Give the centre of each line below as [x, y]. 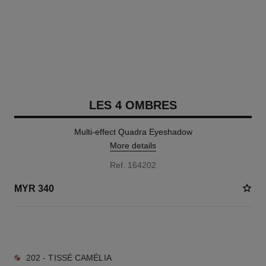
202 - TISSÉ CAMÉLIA [69, 258]
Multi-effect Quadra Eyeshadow [133, 132]
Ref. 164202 [133, 165]
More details [133, 145]
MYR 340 [34, 188]
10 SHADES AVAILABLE [55, 228]
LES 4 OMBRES [133, 105]
